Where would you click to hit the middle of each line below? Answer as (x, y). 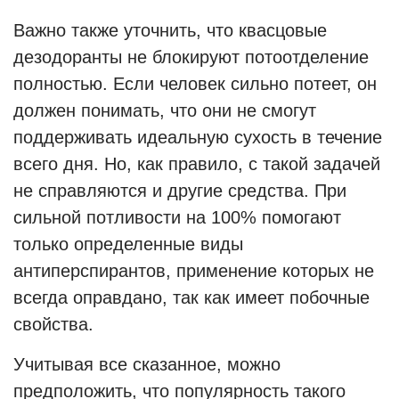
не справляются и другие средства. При (180, 191)
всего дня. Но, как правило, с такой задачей (197, 164)
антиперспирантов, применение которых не (194, 271)
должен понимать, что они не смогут (165, 110)
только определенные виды (128, 244)
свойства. (53, 324)
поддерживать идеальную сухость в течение (198, 137)
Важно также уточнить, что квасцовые (170, 30)
